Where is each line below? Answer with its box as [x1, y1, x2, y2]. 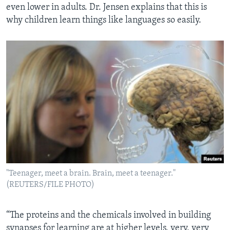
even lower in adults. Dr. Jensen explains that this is [6, 3, 207, 13]
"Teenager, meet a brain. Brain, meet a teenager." [6, 169, 176, 178]
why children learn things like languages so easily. [6, 15, 201, 26]
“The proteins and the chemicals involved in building [6, 210, 211, 221]
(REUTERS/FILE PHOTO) [6, 181, 94, 189]
